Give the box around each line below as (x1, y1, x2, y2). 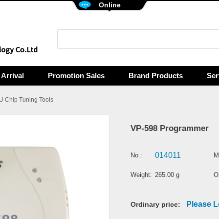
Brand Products (129, 71, 183, 80)
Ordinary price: (131, 200, 186, 208)
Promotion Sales (48, 71, 105, 80)
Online (98, 1, 121, 9)
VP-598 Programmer (131, 124, 209, 133)
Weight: (131, 171, 152, 178)
